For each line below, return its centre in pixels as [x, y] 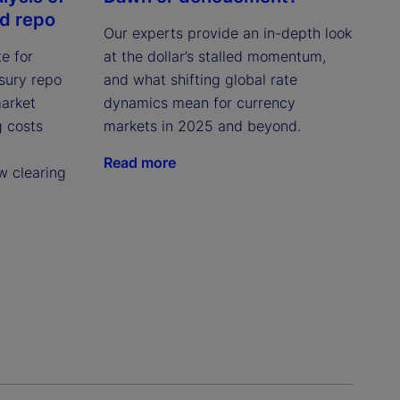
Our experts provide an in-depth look [227, 33]
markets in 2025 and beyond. [202, 126]
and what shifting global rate [200, 80]
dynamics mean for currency [199, 103]
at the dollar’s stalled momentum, [214, 57]
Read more [139, 163]
